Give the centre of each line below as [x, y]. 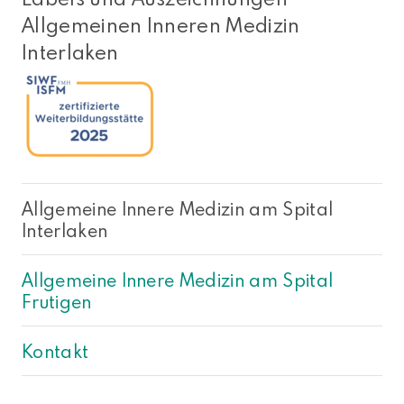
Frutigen [57, 302]
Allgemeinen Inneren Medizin [161, 25]
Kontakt [55, 351]
